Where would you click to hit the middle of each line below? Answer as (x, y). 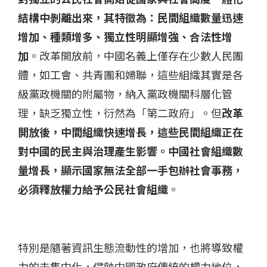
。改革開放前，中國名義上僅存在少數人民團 (136, 56)
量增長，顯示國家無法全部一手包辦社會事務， (131, 170)
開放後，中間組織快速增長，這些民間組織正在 (131, 132)
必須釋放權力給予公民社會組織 (93, 189)
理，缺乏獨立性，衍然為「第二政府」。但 (120, 113)
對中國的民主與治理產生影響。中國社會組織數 (131, 151)
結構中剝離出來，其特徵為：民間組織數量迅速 (131, 18)
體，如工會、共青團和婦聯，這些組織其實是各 (131, 75)
